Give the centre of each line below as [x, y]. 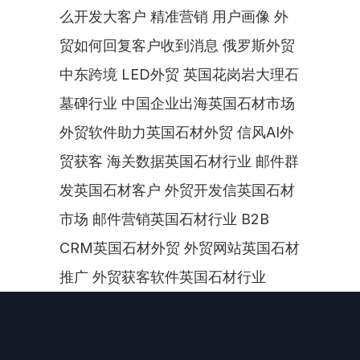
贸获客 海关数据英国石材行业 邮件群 [179, 161]
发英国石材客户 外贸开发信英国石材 [177, 190]
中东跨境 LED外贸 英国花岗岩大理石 [179, 74]
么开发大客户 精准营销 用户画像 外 [174, 16]
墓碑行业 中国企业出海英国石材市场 [177, 103]
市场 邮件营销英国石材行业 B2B [164, 219]
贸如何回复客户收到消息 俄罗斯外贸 [177, 45]
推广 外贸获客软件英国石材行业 [163, 277]
